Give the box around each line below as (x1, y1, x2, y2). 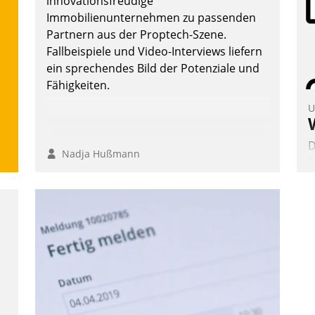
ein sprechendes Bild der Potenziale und (46, 60, 259, 77)
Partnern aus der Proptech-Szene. (46, 27, 226, 43)
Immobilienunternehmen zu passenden (46, 10, 256, 26)
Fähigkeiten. (46, 77, 110, 94)
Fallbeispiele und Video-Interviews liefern (46, 44, 262, 60)
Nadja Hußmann (56, 147, 140, 161)
